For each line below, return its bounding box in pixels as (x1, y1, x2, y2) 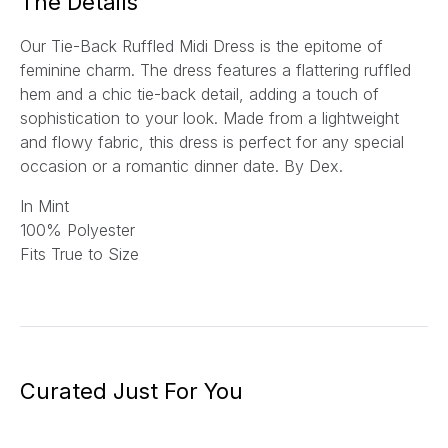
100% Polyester (20, 220, 135, 241)
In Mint (20, 196, 69, 217)
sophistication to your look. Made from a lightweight (20, 108, 399, 129)
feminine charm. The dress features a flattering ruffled (20, 60, 411, 81)
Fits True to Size (20, 244, 139, 265)
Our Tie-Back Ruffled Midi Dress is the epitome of (20, 36, 383, 57)
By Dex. (279, 156, 343, 177)
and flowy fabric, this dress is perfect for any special (20, 132, 404, 153)
